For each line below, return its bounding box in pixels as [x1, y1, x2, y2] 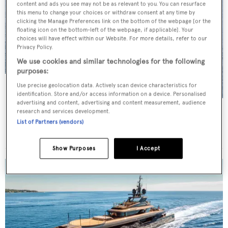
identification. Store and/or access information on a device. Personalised [17, 90, 207, 98]
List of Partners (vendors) [17, 118, 84, 126]
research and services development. [17, 107, 110, 115]
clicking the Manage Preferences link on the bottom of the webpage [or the [17, 17, 211, 25]
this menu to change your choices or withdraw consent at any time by [17, 9, 195, 16]
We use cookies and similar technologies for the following [17, 57, 205, 66]
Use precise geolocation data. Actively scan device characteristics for [17, 81, 197, 89]
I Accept [136, 145, 160, 152]
